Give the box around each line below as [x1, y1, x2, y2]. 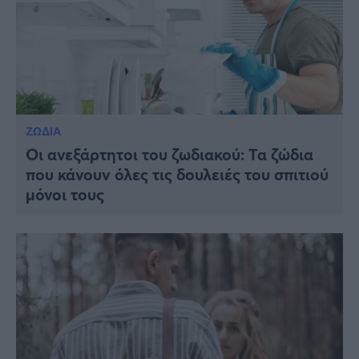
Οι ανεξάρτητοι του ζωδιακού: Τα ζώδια [26, 143, 313, 165]
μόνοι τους [26, 183, 104, 205]
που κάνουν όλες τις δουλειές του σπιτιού [26, 163, 329, 185]
